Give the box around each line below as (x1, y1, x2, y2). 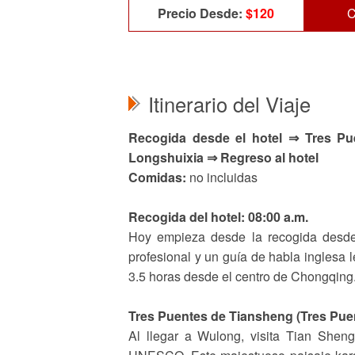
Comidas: (128, 168, 186, 186)
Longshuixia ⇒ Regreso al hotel (128, 148, 319, 166)
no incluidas (186, 168, 258, 186)
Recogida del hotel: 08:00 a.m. (128, 208, 308, 226)
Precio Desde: (158, 4, 246, 22)
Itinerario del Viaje (148, 90, 311, 118)
